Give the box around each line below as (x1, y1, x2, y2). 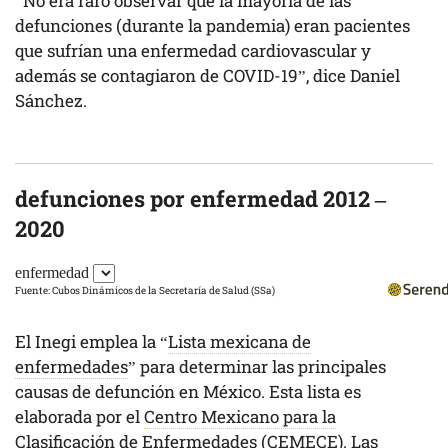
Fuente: (21, 283, 52, 297)
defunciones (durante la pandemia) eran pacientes (15, 13, 410, 37)
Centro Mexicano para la (144, 404, 336, 428)
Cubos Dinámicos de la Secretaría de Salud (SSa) (52, 283, 275, 297)
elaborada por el (15, 404, 144, 428)
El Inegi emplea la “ (15, 329, 168, 353)
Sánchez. (15, 88, 87, 112)
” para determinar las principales (128, 354, 386, 378)
